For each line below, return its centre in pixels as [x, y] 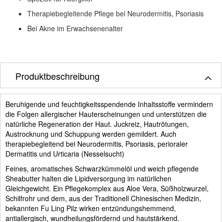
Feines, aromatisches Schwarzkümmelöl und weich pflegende [102, 168]
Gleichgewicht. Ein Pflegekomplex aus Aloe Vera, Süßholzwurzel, [107, 188]
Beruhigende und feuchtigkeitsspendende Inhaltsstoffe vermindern [109, 104]
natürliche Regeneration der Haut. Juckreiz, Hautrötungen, [97, 124]
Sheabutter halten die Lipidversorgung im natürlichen [88, 178]
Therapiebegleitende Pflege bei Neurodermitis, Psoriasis [115, 13]
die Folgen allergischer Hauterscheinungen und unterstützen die [106, 114]
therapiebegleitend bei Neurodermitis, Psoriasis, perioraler [97, 143]
